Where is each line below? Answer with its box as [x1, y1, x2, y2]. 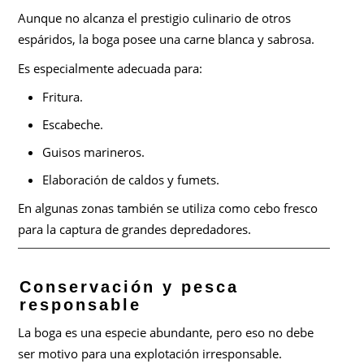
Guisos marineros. [42, 143, 145, 160]
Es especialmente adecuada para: [18, 59, 203, 76]
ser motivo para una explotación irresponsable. [18, 345, 283, 362]
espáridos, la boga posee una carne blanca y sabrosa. [18, 30, 315, 47]
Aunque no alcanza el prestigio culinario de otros [18, 9, 292, 26]
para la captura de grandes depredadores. [18, 220, 252, 237]
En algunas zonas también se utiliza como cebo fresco [18, 199, 318, 216]
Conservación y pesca [19, 278, 240, 297]
